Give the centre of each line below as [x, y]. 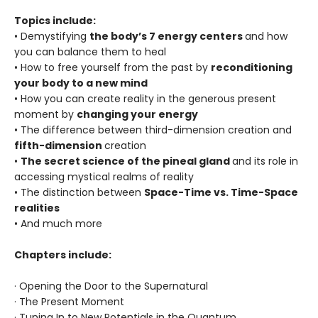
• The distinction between [79, 192]
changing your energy [137, 114]
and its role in [265, 161]
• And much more [58, 223]
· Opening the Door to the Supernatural [111, 286]
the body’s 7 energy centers [167, 36]
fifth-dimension [59, 145]
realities [37, 208]
